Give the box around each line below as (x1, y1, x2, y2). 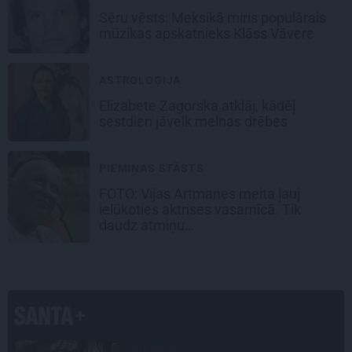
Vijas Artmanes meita (141, 185, 275, 203)
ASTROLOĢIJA (99, 74, 181, 87)
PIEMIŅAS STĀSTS (99, 162, 204, 175)
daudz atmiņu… (99, 217, 197, 234)
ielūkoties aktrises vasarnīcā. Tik (99, 201, 301, 218)
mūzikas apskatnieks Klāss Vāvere (99, 25, 317, 42)
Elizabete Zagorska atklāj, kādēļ (99, 97, 295, 115)
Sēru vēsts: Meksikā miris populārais (99, 9, 326, 27)
